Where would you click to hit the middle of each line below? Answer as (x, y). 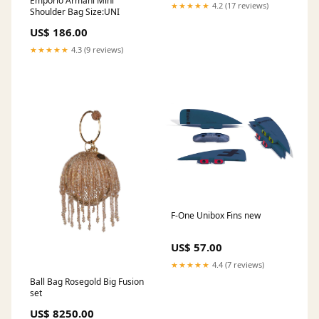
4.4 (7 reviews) (237, 264)
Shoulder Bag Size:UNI (75, 11)
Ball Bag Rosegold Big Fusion (87, 281)
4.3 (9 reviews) (96, 49)
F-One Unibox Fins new (216, 215)
